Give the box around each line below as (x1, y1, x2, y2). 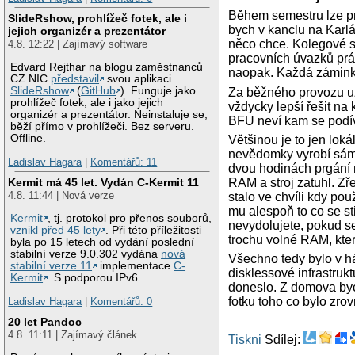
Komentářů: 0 (90, 295, 153, 307)
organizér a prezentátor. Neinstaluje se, (10, 109, 208, 121)
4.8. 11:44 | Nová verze (8, 189, 115, 202)
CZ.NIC (10, 73, 52, 86)
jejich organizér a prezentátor (8, 25, 166, 38)
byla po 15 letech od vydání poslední (10, 236, 195, 248)
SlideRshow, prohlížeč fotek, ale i (8, 12, 188, 25)
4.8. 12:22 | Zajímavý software (8, 38, 148, 51)
